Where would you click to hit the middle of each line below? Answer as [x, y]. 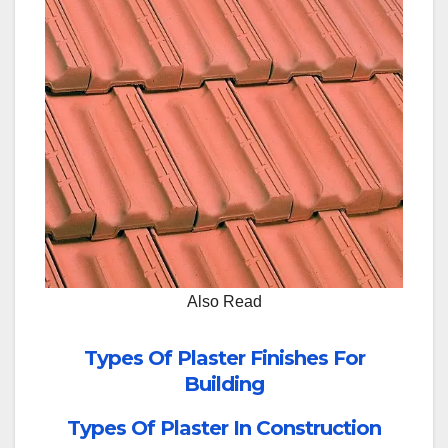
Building [224, 384]
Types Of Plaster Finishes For [224, 358]
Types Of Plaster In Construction [224, 428]
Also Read [224, 302]
